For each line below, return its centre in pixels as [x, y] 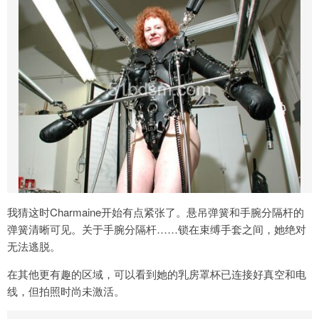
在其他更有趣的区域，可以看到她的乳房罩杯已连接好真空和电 [157, 273]
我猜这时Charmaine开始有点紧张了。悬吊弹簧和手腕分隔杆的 [156, 211]
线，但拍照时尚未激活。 [66, 291]
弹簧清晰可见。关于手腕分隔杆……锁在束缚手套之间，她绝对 [157, 229]
